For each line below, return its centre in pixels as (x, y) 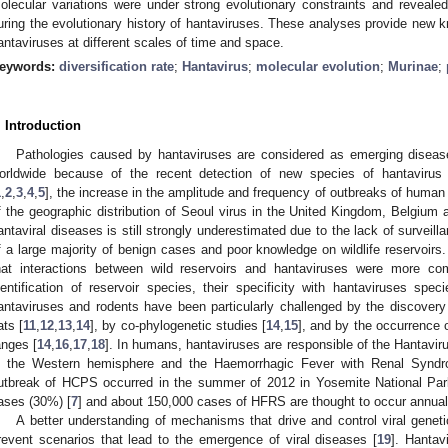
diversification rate (116, 66)
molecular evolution (318, 66)
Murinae (413, 66)
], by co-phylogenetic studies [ (178, 325)
